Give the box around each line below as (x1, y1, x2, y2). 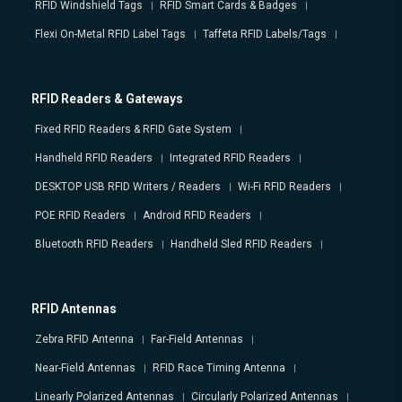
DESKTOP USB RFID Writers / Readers (35, 180, 221, 194)
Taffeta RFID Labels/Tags (203, 28, 327, 41)
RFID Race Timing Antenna (153, 362, 285, 375)
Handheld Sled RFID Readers (170, 238, 312, 251)
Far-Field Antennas (151, 333, 243, 346)
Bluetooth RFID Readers (35, 238, 153, 251)
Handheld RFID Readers (35, 152, 153, 165)
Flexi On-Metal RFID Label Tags (35, 28, 186, 41)
